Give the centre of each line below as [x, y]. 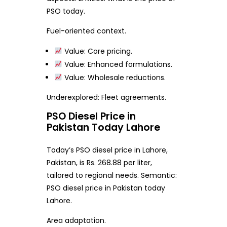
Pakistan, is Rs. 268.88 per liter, [99, 162]
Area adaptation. [76, 220]
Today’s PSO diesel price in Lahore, [107, 150]
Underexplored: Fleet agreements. [106, 97]
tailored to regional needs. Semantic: [111, 175]
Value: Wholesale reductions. [114, 77]
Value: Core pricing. [98, 51]
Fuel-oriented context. [86, 31]
